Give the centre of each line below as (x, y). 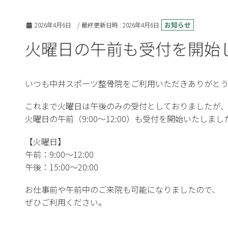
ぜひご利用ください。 (66, 202)
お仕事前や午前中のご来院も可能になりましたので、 (122, 189)
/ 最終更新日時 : (100, 25)
